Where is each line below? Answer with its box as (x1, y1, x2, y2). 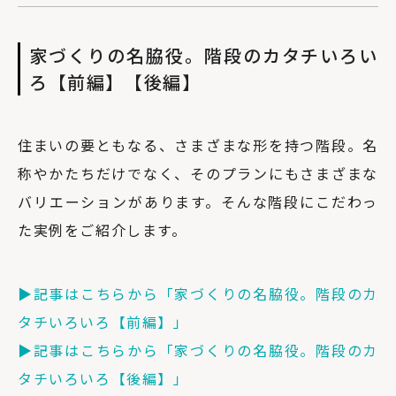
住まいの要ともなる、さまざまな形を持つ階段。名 (18, 133, 378, 156)
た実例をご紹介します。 (18, 218, 187, 240)
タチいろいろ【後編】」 (18, 367, 189, 389)
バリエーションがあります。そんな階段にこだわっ (18, 190, 378, 212)
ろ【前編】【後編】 (29, 68, 202, 95)
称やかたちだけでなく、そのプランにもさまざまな (18, 162, 378, 184)
